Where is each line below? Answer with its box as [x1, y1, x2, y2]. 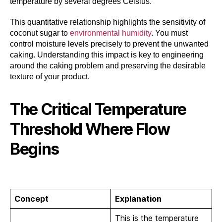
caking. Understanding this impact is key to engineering [10, 50, 204, 59]
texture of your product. [10, 72, 90, 81]
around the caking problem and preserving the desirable [10, 61, 206, 70]
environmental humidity [70, 28, 151, 37]
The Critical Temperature [10, 99, 187, 119]
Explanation [115, 193, 162, 204]
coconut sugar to [10, 28, 70, 37]
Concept [14, 193, 49, 204]
